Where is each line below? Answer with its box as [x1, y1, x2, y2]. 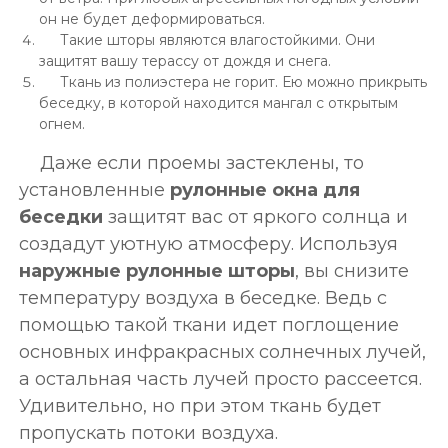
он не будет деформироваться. [38, 9, 265, 28]
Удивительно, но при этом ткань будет [18, 394, 381, 417]
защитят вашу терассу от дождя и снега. [38, 51, 331, 70]
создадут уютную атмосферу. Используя [18, 232, 398, 255]
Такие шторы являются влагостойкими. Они [59, 30, 375, 49]
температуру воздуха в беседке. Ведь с [18, 286, 387, 309]
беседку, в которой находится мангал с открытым [38, 93, 398, 112]
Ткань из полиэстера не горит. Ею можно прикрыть [59, 72, 427, 91]
